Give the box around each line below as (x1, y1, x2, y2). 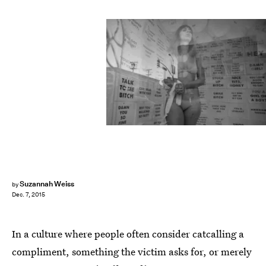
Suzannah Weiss (19, 179, 75, 189)
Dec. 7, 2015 (12, 191, 45, 199)
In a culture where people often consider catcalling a (12, 227, 244, 240)
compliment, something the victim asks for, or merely (12, 245, 252, 258)
